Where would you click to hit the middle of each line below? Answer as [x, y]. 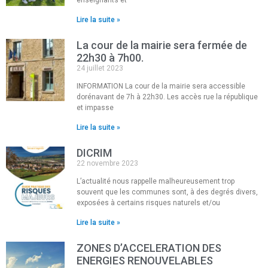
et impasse [95, 107]
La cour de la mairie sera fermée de [162, 45]
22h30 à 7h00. [110, 57]
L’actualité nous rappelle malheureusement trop [156, 181]
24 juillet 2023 [100, 68]
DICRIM [95, 153]
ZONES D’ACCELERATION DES [149, 248]
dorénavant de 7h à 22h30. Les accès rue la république [167, 97]
